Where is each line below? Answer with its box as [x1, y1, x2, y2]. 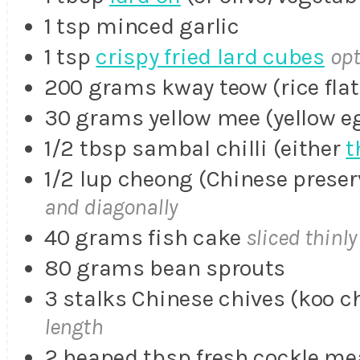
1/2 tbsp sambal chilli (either [44, 135, 346, 162]
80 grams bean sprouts [44, 255, 286, 281]
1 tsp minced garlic [44, 13, 239, 39]
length [44, 313, 103, 340]
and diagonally [44, 194, 178, 220]
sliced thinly [240, 224, 358, 251]
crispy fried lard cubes [96, 43, 325, 70]
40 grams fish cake [44, 224, 241, 251]
